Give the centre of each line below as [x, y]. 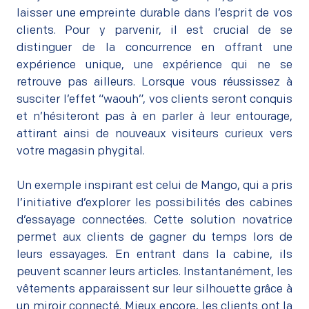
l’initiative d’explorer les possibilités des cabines [154, 203]
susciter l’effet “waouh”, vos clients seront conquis [154, 99]
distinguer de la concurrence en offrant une [154, 48]
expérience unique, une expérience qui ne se [154, 65]
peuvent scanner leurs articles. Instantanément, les [154, 272]
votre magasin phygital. [81, 151]
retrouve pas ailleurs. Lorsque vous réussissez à [154, 82]
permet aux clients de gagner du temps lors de [154, 237]
